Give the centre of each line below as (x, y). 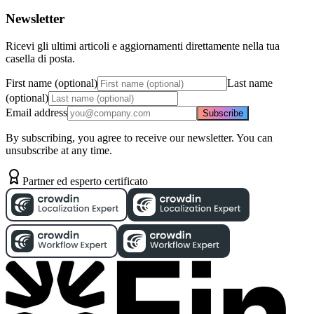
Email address (36, 112)
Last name (250, 83)
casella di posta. (40, 58)
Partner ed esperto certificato (85, 181)
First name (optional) (52, 83)
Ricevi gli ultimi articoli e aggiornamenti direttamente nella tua (143, 46)
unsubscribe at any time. (59, 150)
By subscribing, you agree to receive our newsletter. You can (139, 137)
